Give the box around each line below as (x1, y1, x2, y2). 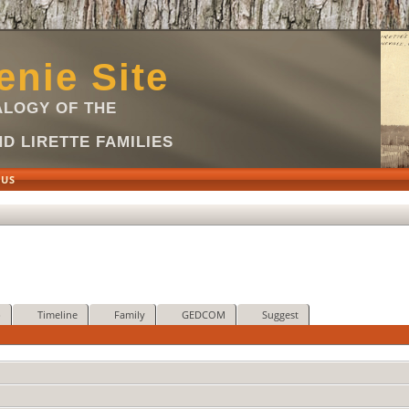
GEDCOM (181, 308, 225, 322)
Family (113, 308, 145, 322)
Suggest (261, 308, 299, 322)
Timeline (37, 308, 78, 322)
